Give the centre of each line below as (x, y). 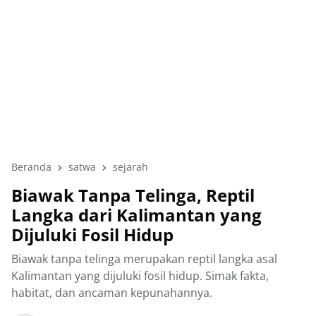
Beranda (31, 167)
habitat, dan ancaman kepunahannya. (112, 293)
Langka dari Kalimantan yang (136, 215)
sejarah (130, 167)
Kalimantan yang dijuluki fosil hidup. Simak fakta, (140, 276)
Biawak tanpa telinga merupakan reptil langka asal (144, 259)
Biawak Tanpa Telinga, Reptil (133, 195)
